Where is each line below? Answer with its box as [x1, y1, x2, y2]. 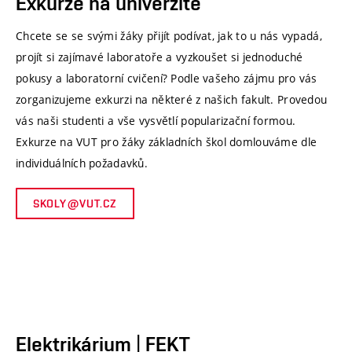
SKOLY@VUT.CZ [33, 196, 118, 210]
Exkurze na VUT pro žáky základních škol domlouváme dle [16, 134, 317, 150]
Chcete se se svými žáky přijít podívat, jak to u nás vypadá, [16, 28, 322, 44]
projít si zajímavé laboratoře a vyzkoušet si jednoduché [16, 49, 303, 65]
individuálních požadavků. [16, 156, 148, 171]
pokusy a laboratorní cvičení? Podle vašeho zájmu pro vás [16, 71, 317, 86]
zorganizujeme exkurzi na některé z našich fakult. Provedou [16, 92, 328, 108]
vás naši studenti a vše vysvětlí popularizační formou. [16, 113, 296, 129]
